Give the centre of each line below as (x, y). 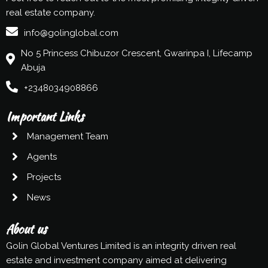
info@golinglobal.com (71, 33)
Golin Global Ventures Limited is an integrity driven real (121, 246)
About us (26, 229)
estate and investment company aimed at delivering (116, 261)
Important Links (45, 117)
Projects (44, 177)
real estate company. (51, 13)
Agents (42, 157)
